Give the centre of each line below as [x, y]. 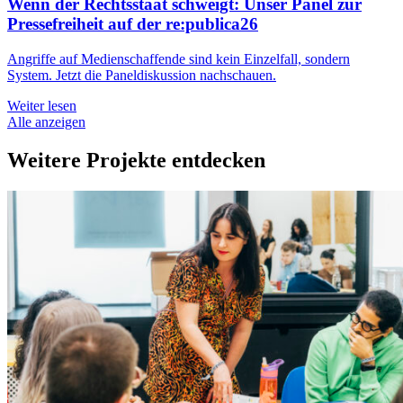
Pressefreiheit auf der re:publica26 [133, 24]
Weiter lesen [42, 106]
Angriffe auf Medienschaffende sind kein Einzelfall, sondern [179, 59]
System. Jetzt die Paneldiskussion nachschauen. [142, 76]
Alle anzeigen [46, 122]
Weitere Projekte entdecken [136, 160]
